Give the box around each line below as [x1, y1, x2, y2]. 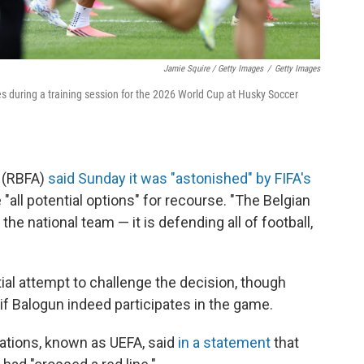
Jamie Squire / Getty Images [163, 63, 263, 75]
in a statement [178, 334, 271, 352]
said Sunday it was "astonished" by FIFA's [48, 170, 311, 188]
